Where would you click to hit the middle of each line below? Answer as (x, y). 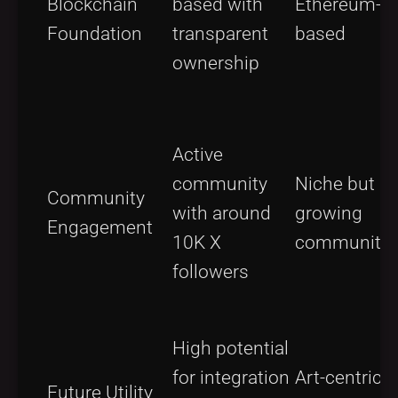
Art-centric (338, 377)
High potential (231, 348)
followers (211, 271)
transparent (220, 33)
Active (198, 154)
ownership (216, 63)
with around (222, 213)
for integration (231, 377)
